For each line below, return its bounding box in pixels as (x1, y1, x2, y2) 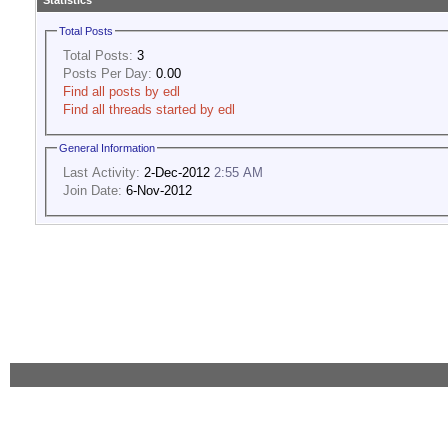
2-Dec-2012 (140, 164, 214, 180)
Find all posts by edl (63, 83, 180, 99)
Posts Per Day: (63, 65, 152, 81)
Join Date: (63, 182, 122, 198)
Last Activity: (63, 164, 140, 180)
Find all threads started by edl (63, 101, 235, 117)
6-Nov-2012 (122, 182, 192, 198)
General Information (59, 142, 155, 155)
